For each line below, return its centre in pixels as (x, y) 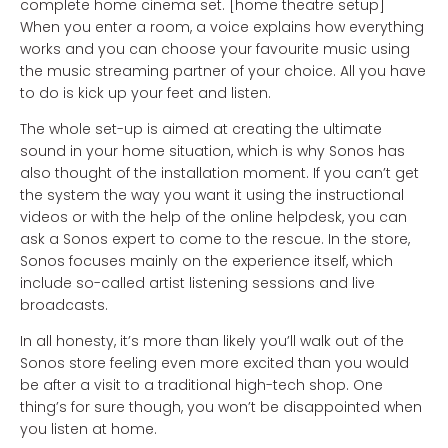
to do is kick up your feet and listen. (145, 93)
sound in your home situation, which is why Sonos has (212, 151)
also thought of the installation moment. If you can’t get (219, 173)
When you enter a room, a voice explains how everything (222, 27)
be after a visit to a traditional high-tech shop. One (201, 385)
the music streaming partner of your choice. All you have (223, 71)
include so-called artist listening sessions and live (197, 283)
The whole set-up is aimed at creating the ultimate (201, 129)
